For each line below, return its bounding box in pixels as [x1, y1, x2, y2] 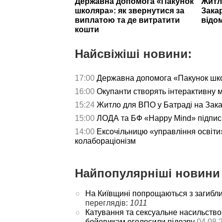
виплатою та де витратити [75, 16, 180, 25]
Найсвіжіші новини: [75, 47, 192, 61]
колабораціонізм [75, 137, 136, 146]
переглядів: [85, 199, 130, 208]
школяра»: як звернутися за [75, 6, 184, 15]
